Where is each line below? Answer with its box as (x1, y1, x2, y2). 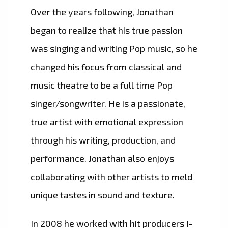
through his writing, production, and (31, 134, 176, 146)
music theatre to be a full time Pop (31, 79, 173, 91)
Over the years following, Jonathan (31, 6, 174, 18)
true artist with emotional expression (31, 116, 183, 128)
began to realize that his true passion (31, 24, 183, 36)
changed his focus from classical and (31, 61, 182, 73)
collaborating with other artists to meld (31, 171, 192, 183)
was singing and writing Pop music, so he (31, 43, 197, 54)
